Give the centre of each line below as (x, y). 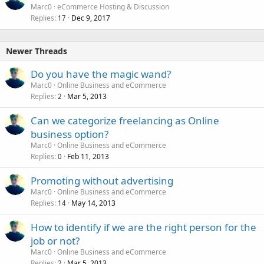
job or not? (55, 240)
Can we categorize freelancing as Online (125, 120)
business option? (70, 134)
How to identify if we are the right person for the (143, 227)
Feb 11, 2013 (88, 156)
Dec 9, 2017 (91, 18)
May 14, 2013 (93, 203)
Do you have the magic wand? (101, 74)
